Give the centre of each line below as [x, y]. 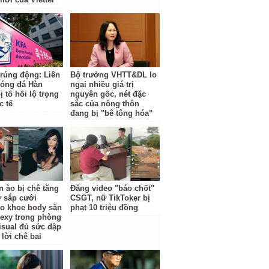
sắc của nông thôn [105, 104]
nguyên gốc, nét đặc [108, 94]
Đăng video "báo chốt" [113, 188]
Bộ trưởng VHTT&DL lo [114, 75]
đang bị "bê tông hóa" [112, 113]
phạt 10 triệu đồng [104, 207]
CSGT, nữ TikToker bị [110, 198]
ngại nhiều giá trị [102, 84]
